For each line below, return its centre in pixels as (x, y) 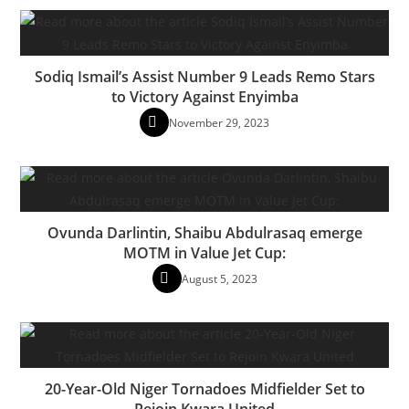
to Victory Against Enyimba (204, 96)
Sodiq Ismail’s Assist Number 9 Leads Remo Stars (204, 76)
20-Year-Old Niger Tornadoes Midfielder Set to (204, 388)
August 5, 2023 (219, 278)
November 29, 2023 (219, 122)
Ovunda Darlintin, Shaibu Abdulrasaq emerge (204, 232)
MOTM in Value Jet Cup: (204, 252)
